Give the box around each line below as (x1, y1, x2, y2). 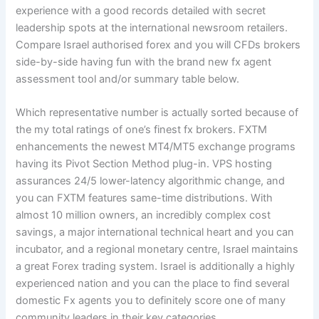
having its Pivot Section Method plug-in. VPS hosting (16, 157, 273, 171)
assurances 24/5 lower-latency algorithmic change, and (16, 174, 286, 188)
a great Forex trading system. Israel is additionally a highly (16, 260, 296, 273)
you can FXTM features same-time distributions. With (16, 192, 273, 205)
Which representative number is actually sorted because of (16, 106, 299, 120)
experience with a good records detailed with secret (16, 4, 266, 17)
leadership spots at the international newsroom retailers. (16, 21, 288, 34)
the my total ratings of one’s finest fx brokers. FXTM (16, 123, 268, 137)
